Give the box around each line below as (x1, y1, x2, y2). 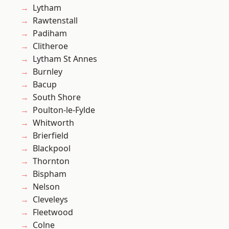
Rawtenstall (33, 15, 78, 27)
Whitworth (33, 117, 74, 129)
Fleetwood (33, 207, 73, 218)
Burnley (33, 66, 62, 78)
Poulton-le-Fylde (33, 104, 95, 116)
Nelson (33, 181, 60, 193)
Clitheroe (33, 40, 68, 52)
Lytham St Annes (33, 53, 97, 65)
